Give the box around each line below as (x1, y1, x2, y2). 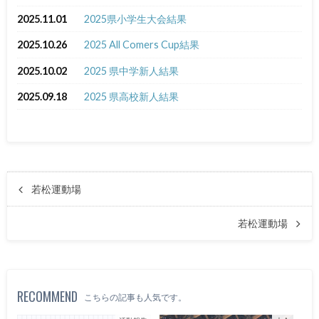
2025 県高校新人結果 (83, 90, 179, 103)
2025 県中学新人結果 (83, 64, 179, 77)
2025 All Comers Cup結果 (83, 38, 199, 51)
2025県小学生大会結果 (83, 12, 187, 25)
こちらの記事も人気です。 (84, 291, 187, 303)
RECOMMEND (17, 286, 78, 305)
